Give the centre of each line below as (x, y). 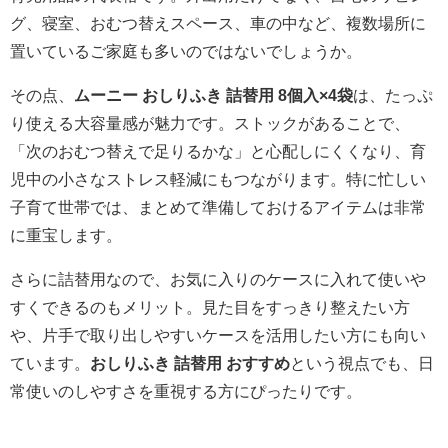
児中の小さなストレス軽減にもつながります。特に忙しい (218, 179)
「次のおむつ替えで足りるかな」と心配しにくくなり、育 (218, 151)
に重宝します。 (66, 235)
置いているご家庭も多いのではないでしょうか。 (186, 51)
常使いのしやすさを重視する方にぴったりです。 (186, 391)
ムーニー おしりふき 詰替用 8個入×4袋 (213, 95)
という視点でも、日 (362, 363)
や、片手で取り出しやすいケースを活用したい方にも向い (218, 335)
